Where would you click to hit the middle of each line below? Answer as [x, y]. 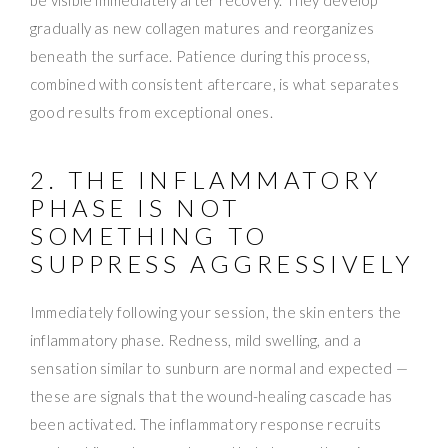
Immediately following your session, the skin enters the [216, 311]
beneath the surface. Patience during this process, [200, 55]
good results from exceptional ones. [151, 111]
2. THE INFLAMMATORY [206, 179]
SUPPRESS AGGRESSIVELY [222, 263]
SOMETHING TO [149, 235]
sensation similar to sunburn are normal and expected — [219, 367]
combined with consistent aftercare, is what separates [214, 83]
